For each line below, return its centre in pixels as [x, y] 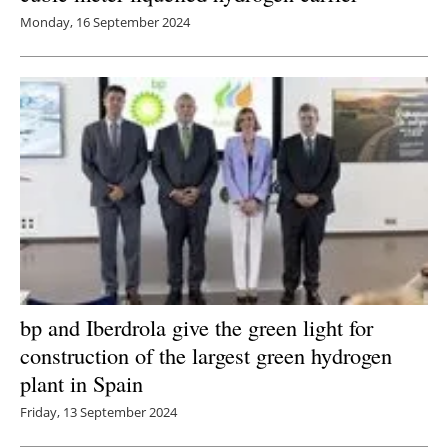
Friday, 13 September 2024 [98, 411]
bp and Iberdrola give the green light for [196, 326]
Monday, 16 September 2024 [105, 21]
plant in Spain [81, 382]
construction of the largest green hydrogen [206, 354]
